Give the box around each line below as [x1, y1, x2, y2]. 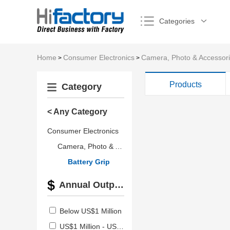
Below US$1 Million [60, 207, 122, 215]
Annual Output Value [114, 180, 124, 190]
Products [169, 80, 202, 89]
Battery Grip [68, 158, 110, 166]
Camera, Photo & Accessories [115, 142, 122, 150]
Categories [159, 17, 195, 25]
